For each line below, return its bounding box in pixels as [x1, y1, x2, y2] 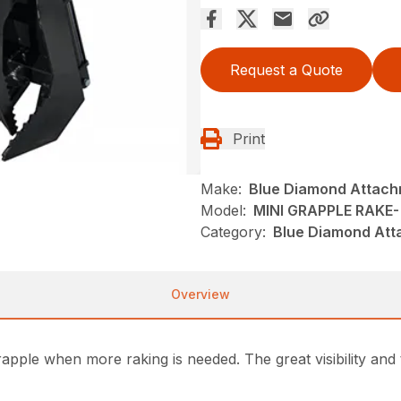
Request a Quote [230, 61, 343, 80]
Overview [171, 286, 230, 303]
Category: [200, 223, 266, 242]
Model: [200, 201, 246, 220]
